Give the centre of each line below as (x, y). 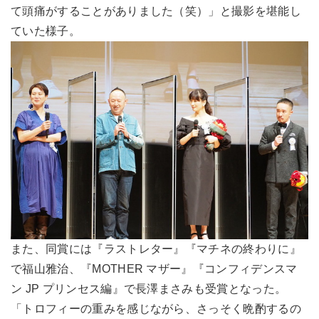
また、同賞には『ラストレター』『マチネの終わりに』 (156, 249)
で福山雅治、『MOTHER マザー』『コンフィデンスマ (154, 269)
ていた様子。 (46, 31)
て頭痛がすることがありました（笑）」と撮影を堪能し (156, 11)
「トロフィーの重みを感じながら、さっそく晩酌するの (156, 309)
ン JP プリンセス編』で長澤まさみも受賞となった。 (149, 289)
